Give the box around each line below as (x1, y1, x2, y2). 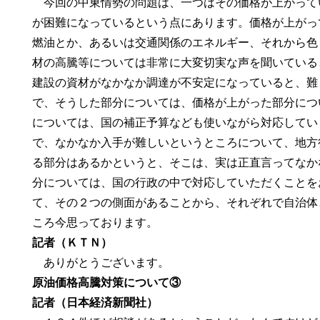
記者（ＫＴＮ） (32, 236, 113, 249)
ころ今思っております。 (32, 216, 159, 229)
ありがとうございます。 (32, 256, 170, 269)
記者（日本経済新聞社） (32, 296, 159, 309)
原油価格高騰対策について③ (32, 276, 181, 289)
